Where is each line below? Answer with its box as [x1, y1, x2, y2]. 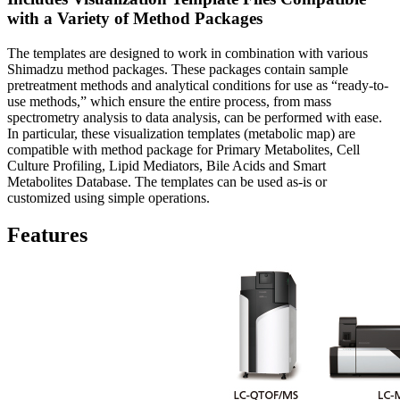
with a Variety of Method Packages [7, 8, 262, 28]
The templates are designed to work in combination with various [7, 45, 368, 61]
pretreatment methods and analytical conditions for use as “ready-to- [7, 77, 388, 93]
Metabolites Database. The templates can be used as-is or [7, 173, 327, 189]
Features [7, 223, 87, 247]
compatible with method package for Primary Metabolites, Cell [7, 141, 360, 157]
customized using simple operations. [7, 189, 210, 205]
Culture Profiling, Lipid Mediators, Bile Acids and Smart [7, 157, 326, 173]
